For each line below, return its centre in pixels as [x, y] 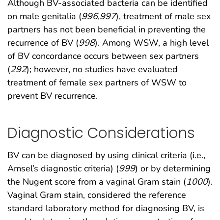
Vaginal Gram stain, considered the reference [97, 195]
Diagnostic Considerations [101, 133]
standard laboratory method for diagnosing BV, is [106, 208]
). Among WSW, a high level [152, 43]
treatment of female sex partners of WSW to [97, 83]
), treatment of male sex [163, 16]
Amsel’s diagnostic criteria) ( [63, 168]
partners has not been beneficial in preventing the [107, 30]
